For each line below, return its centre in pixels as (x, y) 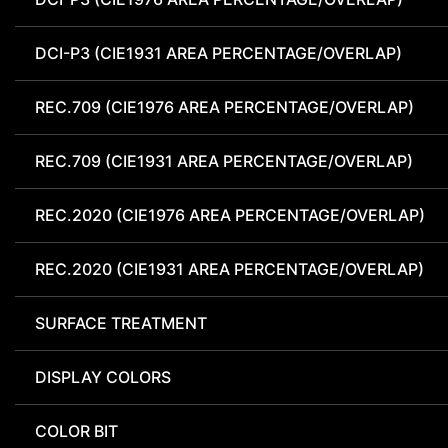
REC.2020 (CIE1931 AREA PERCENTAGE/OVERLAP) (229, 269)
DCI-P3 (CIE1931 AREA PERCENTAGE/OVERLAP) (218, 53)
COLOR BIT (76, 431)
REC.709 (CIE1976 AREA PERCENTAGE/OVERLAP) (224, 107)
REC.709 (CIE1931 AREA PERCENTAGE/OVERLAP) (224, 161)
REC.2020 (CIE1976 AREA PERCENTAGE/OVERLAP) (230, 215)
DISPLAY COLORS (103, 377)
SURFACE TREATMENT (121, 323)
